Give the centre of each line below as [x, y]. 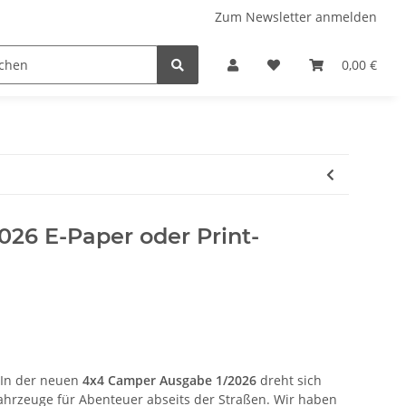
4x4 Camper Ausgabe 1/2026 [171, 380]
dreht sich [291, 380]
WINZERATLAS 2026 [206, 65]
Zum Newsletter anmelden [296, 17]
